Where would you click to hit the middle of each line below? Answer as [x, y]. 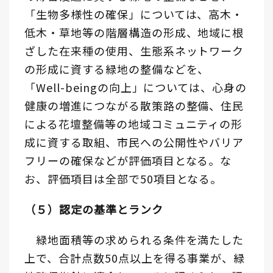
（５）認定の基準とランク [94, 209]
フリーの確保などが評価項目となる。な [128, 161]
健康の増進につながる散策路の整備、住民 [134, 106]
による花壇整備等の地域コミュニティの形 [134, 124]
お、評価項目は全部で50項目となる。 [123, 179]
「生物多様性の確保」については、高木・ [134, 14]
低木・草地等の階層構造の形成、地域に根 [134, 33]
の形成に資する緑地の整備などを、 [117, 69]
